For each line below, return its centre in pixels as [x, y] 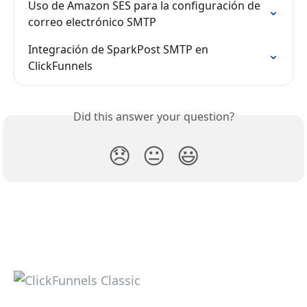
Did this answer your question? [153, 117]
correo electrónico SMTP [92, 22]
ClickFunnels [60, 66]
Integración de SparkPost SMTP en [120, 50]
